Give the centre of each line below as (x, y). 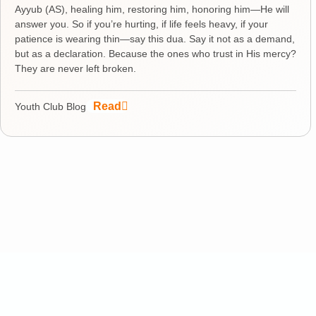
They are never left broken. (75, 68)
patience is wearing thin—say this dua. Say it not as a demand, (155, 38)
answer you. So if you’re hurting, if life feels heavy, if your (141, 24)
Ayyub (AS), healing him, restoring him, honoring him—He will (152, 9)
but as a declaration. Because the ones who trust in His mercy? (156, 53)
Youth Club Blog (50, 106)
